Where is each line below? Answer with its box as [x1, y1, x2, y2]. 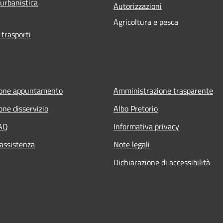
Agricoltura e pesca [113, 15, 178, 28]
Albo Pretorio [113, 102, 158, 114]
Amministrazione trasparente [113, 84, 213, 97]
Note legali [113, 138, 150, 150]
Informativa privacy [113, 120, 179, 132]
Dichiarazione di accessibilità [113, 156, 210, 168]
